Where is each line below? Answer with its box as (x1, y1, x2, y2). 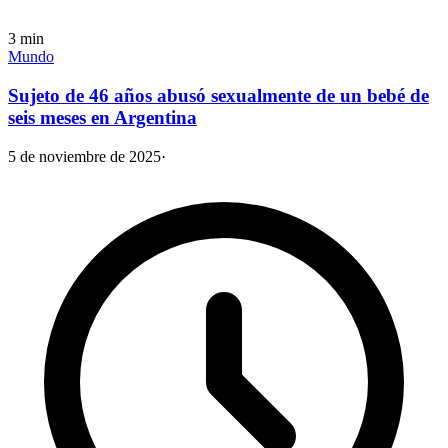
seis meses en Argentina (8, 107, 197, 129)
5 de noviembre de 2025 (8, 147, 161, 165)
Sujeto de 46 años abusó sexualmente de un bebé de (8, 85, 429, 107)
